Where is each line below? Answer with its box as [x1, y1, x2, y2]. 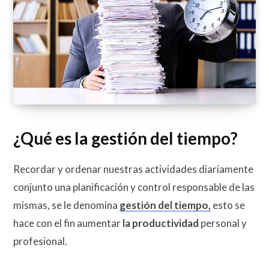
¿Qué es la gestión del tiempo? [13, 128, 238, 149]
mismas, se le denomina [13, 198, 119, 211]
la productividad [122, 216, 199, 229]
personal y [199, 216, 247, 229]
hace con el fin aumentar [13, 216, 122, 229]
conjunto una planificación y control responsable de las [13, 180, 255, 193]
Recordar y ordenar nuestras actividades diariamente [13, 162, 253, 175]
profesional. [13, 234, 67, 247]
